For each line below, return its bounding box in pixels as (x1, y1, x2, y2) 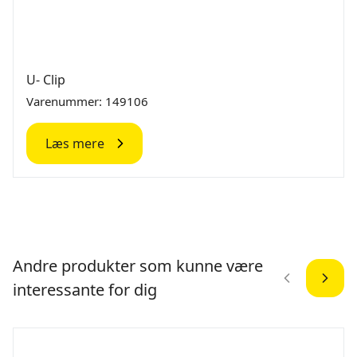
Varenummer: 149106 (26, 93, 148, 110)
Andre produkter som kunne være (13, 255, 263, 277)
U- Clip (26, 71, 65, 89)
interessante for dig (13, 279, 157, 301)
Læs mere (45, 135, 104, 153)
